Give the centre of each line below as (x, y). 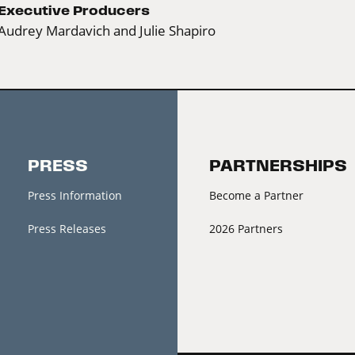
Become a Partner (256, 195)
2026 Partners (246, 228)
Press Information (74, 195)
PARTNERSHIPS (278, 166)
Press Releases (67, 228)
